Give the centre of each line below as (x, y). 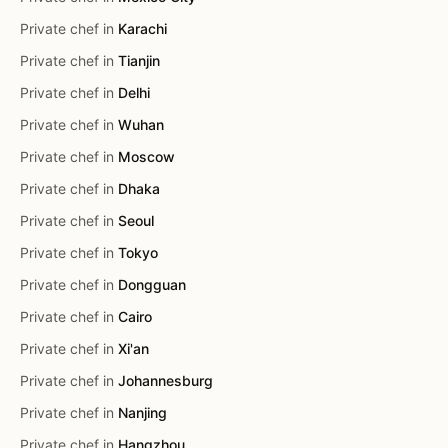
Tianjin (139, 60)
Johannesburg (165, 380)
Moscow (146, 156)
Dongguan (152, 284)
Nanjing (142, 412)
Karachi (142, 28)
